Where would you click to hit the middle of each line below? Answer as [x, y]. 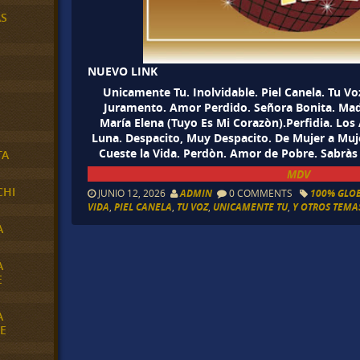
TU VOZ [193, 207]
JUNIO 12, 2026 [133, 193]
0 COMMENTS [261, 193]
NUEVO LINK [123, 71]
